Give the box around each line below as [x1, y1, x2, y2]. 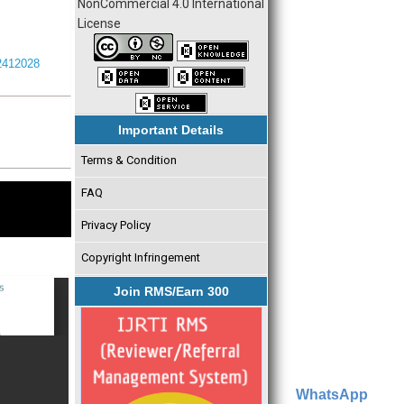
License [78, 15, 121, 31]
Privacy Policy [80, 218, 151, 233]
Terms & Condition [80, 153, 177, 168]
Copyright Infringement [80, 251, 200, 265]
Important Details [118, 122, 224, 137]
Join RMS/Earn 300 [113, 283, 229, 298]
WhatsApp [296, 387, 368, 402]
